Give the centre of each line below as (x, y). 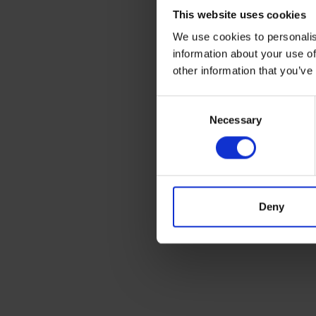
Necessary (236, 120)
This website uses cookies (239, 14)
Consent (176, 103)
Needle (156, 41)
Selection (177, 120)
